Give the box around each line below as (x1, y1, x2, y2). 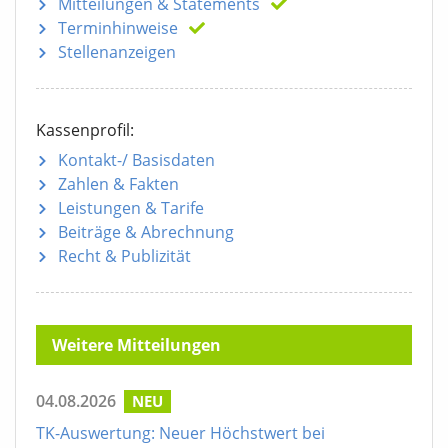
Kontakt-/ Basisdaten (58, 149, 215, 172)
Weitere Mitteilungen (52, 334, 221, 357)
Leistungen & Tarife (58, 197, 204, 220)
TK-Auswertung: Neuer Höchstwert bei (36, 422, 325, 445)
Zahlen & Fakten (58, 173, 179, 196)
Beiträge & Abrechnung (58, 221, 234, 244)
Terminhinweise (58, 17, 178, 40)
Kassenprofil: (36, 119, 134, 142)
